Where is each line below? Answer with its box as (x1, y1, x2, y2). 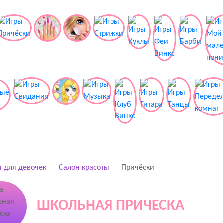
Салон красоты (58, 164, 109, 172)
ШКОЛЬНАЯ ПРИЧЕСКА (36, 198, 184, 214)
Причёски (121, 164, 154, 172)
